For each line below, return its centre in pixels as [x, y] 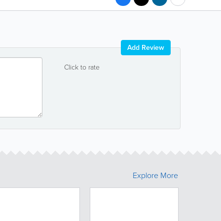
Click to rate [82, 67]
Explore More [155, 175]
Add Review [146, 47]
